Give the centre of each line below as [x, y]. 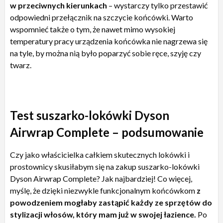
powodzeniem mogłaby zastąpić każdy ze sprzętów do [111, 202]
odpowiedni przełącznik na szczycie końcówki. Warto [102, 17]
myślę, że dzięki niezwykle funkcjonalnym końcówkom [103, 190]
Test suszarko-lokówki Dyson [90, 115]
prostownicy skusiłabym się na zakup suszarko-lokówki [105, 166]
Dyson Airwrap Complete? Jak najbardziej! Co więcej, [101, 178]
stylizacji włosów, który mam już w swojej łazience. [103, 214]
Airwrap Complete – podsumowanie [107, 132]
